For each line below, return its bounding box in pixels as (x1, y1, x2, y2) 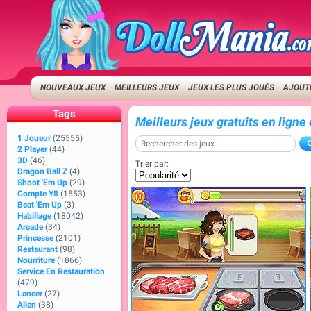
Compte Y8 (17, 189, 58, 199)
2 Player (17, 144, 47, 154)
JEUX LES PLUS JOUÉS (188, 83, 275, 92)
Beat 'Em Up (17, 200, 62, 210)
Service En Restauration (17, 267, 105, 276)
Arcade (17, 222, 43, 232)
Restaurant (17, 244, 58, 254)
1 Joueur (17, 133, 51, 143)
